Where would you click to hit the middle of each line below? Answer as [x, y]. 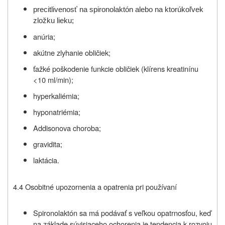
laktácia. [46, 160]
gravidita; [48, 144]
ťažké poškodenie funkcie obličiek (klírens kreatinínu [116, 68]
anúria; [44, 36]
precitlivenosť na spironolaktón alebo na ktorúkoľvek [118, 9]
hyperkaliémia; [56, 95]
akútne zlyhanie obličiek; [72, 52]
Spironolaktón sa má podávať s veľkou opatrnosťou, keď [122, 212]
